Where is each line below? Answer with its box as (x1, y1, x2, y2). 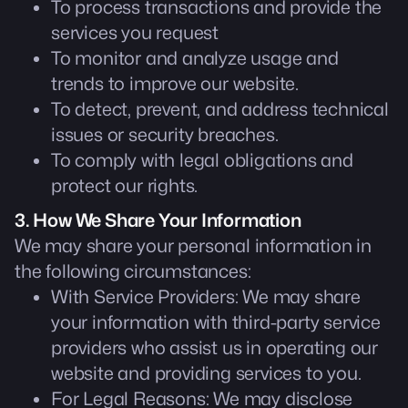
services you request (51, 22, 219, 44)
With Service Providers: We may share (51, 286, 361, 308)
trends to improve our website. (51, 73, 300, 95)
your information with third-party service (51, 311, 381, 333)
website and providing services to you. (51, 362, 362, 384)
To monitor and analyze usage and (51, 47, 339, 69)
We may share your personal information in (15, 235, 372, 257)
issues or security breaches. (51, 124, 279, 146)
